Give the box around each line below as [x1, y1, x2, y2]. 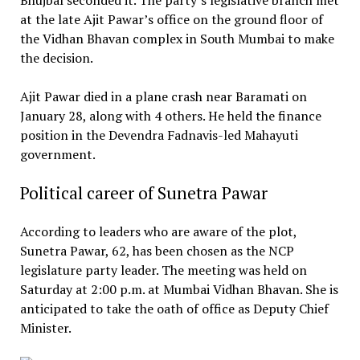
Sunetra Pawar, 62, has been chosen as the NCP [19, 241, 294, 260]
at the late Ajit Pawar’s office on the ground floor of [19, 10, 323, 28]
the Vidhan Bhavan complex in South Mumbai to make [19, 29, 334, 47]
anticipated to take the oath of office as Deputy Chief [19, 299, 329, 317]
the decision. [19, 48, 93, 67]
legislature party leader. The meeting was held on [19, 260, 307, 279]
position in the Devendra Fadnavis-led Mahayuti [19, 125, 298, 144]
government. [19, 145, 96, 163]
